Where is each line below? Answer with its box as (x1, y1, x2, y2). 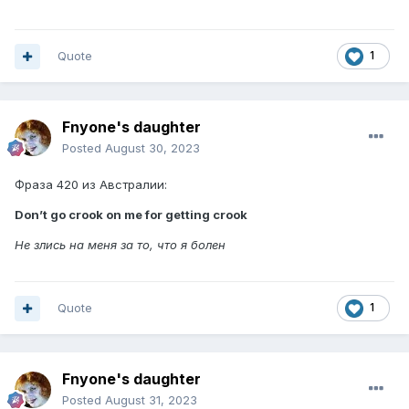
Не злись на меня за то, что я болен (15, 237, 225, 253)
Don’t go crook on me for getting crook (15, 207, 247, 223)
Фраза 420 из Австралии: (15, 177, 167, 193)
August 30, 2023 (105, 141, 200, 156)
